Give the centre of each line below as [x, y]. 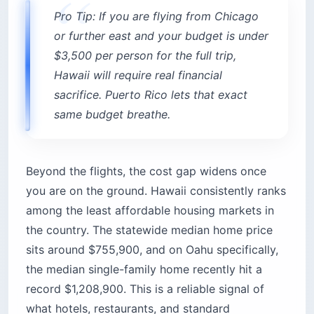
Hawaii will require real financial [138, 75]
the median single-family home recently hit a [144, 269]
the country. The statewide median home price [149, 230]
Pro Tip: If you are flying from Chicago [156, 16]
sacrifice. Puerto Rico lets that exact [151, 94]
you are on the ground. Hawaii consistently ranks [156, 190]
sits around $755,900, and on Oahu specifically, [152, 249]
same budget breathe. [112, 114]
